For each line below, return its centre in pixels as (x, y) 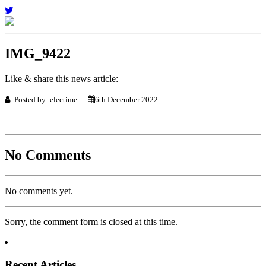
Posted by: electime (49, 99)
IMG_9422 (38, 53)
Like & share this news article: (61, 78)
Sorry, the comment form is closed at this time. (91, 221)
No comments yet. (39, 191)
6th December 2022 (126, 99)
